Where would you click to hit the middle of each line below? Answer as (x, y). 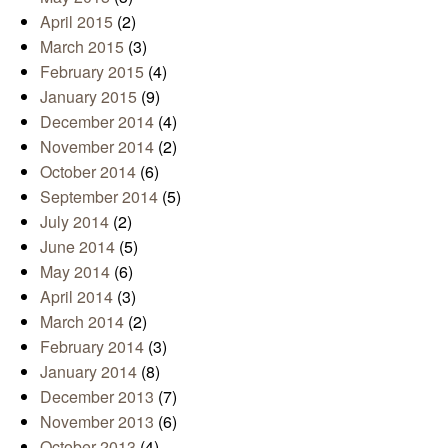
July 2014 (74, 221)
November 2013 (97, 421)
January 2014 (88, 371)
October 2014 (88, 171)
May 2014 (75, 271)
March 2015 (82, 46)
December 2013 (97, 396)
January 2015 (88, 96)
